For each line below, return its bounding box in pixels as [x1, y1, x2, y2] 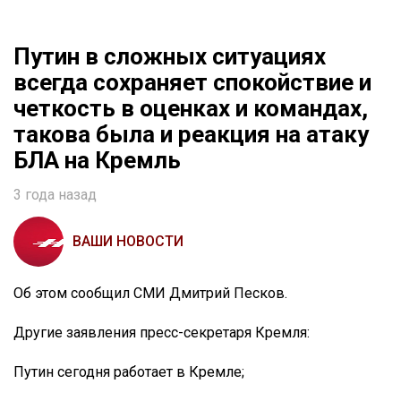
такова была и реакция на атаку [13, 121, 369, 149]
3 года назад [13, 186, 97, 204]
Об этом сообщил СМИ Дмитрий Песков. [13, 285, 287, 303]
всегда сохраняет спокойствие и [13, 69, 371, 97]
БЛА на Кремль [13, 147, 181, 175]
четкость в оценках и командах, [13, 95, 368, 123]
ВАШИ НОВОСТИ [73, 233, 183, 251]
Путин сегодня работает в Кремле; [13, 363, 244, 381]
